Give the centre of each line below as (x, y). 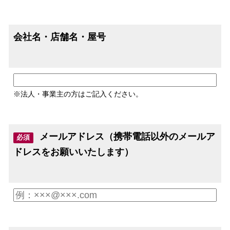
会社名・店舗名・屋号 (60, 37)
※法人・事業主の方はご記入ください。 (78, 94)
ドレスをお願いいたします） (73, 152)
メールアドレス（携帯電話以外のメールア (128, 136)
